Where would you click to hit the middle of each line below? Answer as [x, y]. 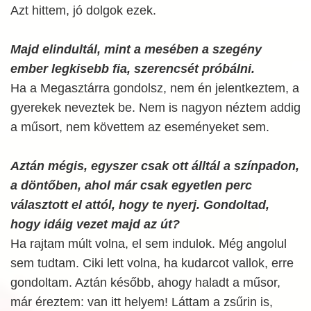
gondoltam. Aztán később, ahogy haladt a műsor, [145, 283]
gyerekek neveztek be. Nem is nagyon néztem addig [155, 108]
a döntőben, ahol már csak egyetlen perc [131, 185]
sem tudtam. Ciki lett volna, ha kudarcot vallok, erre [152, 263]
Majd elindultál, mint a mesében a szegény [136, 49]
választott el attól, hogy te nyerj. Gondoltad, [140, 205]
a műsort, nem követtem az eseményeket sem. [140, 127]
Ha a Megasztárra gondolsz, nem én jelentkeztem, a [155, 88]
